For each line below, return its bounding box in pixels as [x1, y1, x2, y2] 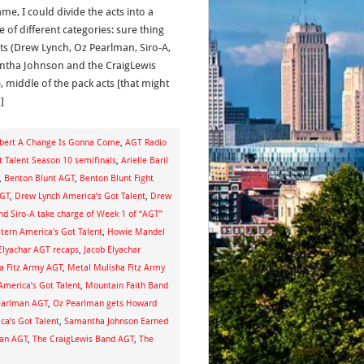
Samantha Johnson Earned [64, 316, 168, 327]
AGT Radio [125, 137, 167, 148]
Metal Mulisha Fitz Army [67, 262, 165, 273]
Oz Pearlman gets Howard [53, 298, 157, 309]
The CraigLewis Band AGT [32, 334, 134, 344]
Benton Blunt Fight [80, 173, 154, 184]
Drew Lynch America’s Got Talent [15, 191, 145, 201]
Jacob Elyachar [84, 245, 141, 255]
